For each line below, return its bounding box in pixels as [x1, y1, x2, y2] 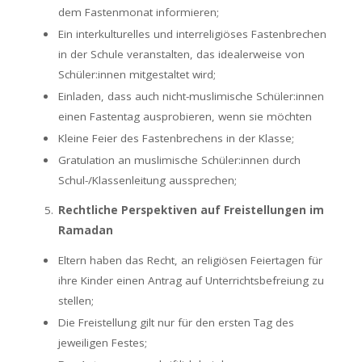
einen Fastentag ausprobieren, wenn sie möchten [58, 109, 312, 124]
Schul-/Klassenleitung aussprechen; [58, 173, 237, 187]
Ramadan [58, 223, 113, 238]
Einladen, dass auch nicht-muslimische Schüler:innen [58, 89, 324, 103]
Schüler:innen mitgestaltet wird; [58, 67, 216, 82]
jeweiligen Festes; [58, 335, 147, 350]
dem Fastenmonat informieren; [58, 5, 219, 19]
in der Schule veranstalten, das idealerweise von [58, 47, 305, 61]
